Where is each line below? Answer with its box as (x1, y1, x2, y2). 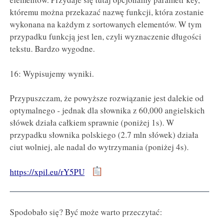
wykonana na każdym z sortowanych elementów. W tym (10, 19, 201, 30)
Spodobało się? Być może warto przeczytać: (10, 206, 162, 218)
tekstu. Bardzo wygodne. (10, 43, 95, 55)
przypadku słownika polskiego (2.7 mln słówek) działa (10, 129, 198, 141)
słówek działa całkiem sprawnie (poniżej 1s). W (10, 117, 174, 129)
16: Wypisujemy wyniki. (10, 67, 94, 79)
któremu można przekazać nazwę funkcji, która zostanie (10, 6, 204, 18)
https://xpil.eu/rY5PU (10, 166, 85, 178)
